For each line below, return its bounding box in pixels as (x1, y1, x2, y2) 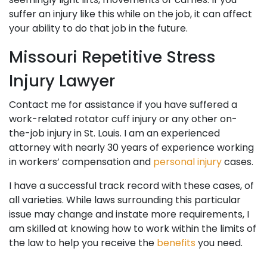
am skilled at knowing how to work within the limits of (9, 222, 256, 235)
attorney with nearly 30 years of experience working (9, 141, 254, 154)
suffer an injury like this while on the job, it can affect (9, 7, 252, 21)
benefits (157, 236, 195, 250)
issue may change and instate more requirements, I (9, 207, 249, 221)
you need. (195, 236, 243, 250)
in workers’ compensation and (9, 155, 153, 169)
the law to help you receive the (9, 236, 157, 250)
